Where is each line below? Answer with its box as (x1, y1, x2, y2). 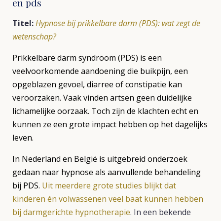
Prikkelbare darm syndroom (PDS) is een (12, 52, 162, 63)
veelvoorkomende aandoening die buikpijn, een (12, 66, 188, 76)
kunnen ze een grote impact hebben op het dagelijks (12, 119, 208, 130)
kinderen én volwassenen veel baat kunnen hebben (12, 193, 203, 204)
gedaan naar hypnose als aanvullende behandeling (12, 167, 201, 178)
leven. (12, 132, 34, 143)
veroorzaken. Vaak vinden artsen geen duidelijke (12, 92, 192, 103)
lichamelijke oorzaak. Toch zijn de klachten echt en (12, 106, 198, 116)
